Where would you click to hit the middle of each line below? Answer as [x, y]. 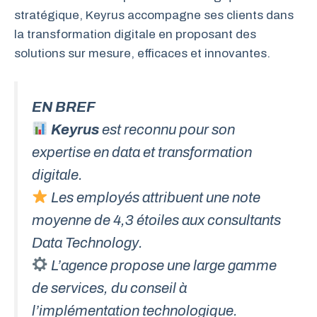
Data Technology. [87, 242]
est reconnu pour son [167, 129]
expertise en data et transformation [142, 152]
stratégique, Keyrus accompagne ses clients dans [154, 15]
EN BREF [64, 106]
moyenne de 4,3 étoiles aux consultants [156, 220]
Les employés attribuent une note [155, 197]
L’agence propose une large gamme [163, 265]
